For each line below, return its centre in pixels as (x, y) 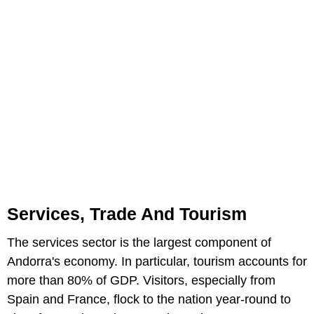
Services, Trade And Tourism (127, 213)
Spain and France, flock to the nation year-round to (149, 299)
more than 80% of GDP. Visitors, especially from (141, 280)
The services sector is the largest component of (139, 242)
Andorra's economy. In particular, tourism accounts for (157, 261)
